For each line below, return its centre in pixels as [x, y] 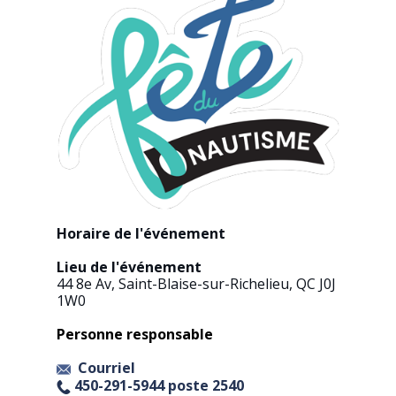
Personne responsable [135, 335]
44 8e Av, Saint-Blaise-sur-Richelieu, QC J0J [196, 284]
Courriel [107, 368]
